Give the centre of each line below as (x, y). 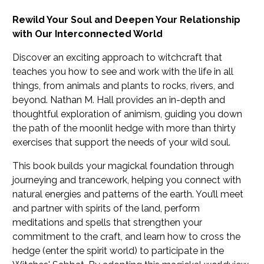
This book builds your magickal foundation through (123, 166)
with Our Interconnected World (88, 34)
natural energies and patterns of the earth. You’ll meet (128, 194)
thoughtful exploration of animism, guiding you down (128, 114)
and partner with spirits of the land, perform (106, 208)
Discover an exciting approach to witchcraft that (118, 57)
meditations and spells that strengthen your (108, 222)
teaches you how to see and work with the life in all (123, 71)
